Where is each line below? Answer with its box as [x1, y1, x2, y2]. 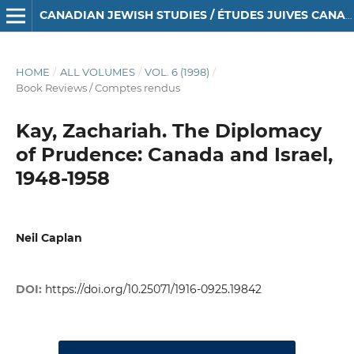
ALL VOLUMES [59, 65, 135, 78]
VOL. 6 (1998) [145, 65, 210, 78]
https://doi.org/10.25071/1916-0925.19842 [44, 282, 262, 297]
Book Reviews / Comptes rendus [15, 81, 180, 94]
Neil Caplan [15, 230, 82, 245]
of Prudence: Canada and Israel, [15, 142, 333, 166]
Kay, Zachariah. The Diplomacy [15, 119, 322, 142]
